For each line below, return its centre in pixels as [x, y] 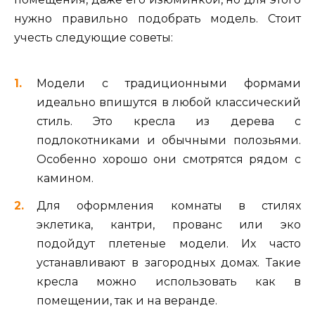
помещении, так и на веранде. [127, 300]
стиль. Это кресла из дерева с [169, 122]
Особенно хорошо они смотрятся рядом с [169, 160]
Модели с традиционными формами [169, 84]
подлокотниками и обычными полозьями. [169, 141]
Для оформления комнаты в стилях [169, 205]
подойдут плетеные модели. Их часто [169, 243]
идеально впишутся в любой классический [169, 103]
